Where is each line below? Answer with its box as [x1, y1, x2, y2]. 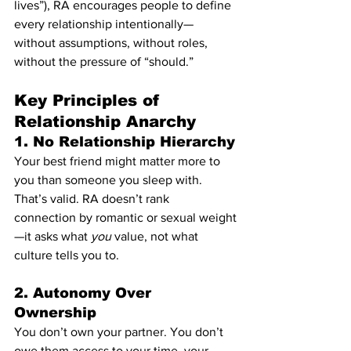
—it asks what [14, 229, 91, 243]
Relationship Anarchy [14, 112, 196, 130]
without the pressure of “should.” [14, 54, 194, 68]
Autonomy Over [33, 284, 156, 301]
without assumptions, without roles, [14, 35, 211, 49]
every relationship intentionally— [14, 16, 194, 31]
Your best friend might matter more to [14, 154, 223, 168]
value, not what [111, 229, 201, 243]
